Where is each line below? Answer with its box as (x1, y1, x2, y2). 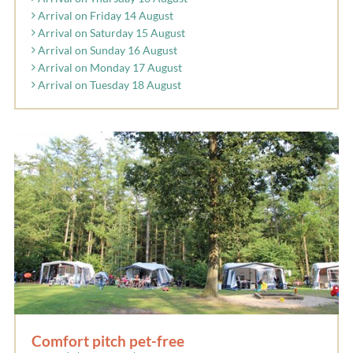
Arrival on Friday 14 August (35, 9, 173, 23)
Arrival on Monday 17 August (35, 61, 182, 75)
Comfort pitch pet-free (32, 332, 184, 350)
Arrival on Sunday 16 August (35, 43, 177, 58)
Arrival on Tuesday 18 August (35, 78, 181, 92)
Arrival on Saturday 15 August (35, 26, 185, 40)
